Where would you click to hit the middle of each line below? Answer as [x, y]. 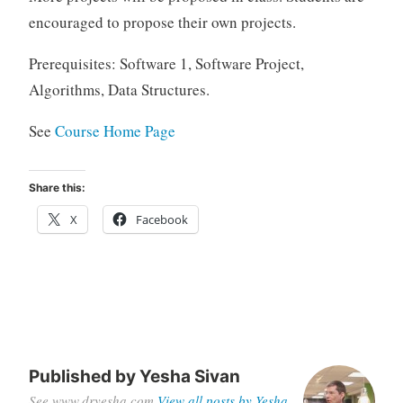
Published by [84, 377]
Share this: [57, 188]
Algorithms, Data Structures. [119, 89]
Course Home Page [115, 130]
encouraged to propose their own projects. [162, 22]
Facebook [161, 220]
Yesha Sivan [189, 377]
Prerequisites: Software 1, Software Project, [166, 63]
